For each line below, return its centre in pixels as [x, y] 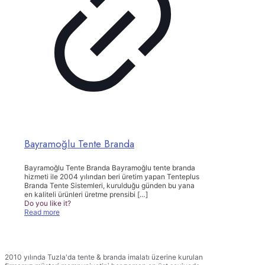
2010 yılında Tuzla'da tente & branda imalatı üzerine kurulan [104, 257]
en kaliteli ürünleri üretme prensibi [80, 195]
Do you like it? [48, 203]
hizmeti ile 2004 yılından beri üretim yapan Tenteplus [112, 177]
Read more [42, 212]
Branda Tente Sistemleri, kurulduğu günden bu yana [109, 186]
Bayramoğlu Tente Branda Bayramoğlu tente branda [110, 168]
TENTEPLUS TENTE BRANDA [59, 234]
